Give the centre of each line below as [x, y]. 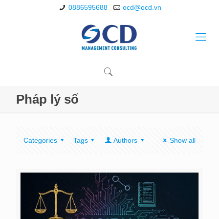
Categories [40, 140]
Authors [125, 140]
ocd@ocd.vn [142, 7]
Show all [183, 140]
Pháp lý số [47, 99]
